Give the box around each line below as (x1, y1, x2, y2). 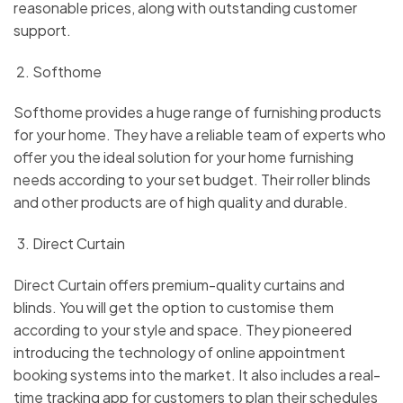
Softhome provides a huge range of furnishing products (13, 103, 381, 122)
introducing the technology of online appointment (13, 342, 345, 362)
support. (13, 20, 71, 40)
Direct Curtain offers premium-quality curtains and (13, 274, 345, 294)
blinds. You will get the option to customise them (13, 297, 334, 317)
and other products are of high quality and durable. (13, 193, 348, 212)
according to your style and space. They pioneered (13, 319, 352, 339)
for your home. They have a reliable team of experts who (13, 125, 386, 145)
